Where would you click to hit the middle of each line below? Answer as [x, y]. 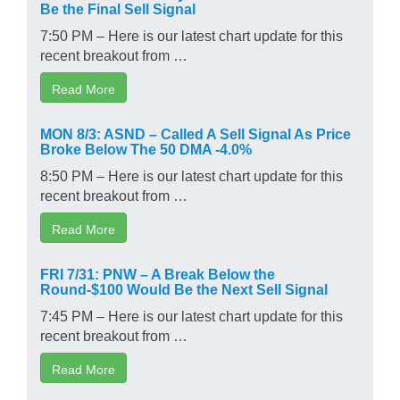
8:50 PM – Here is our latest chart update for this [192, 175]
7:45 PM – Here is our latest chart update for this [192, 315]
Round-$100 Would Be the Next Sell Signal [184, 288]
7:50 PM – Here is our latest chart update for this [192, 34]
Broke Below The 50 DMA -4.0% [146, 148]
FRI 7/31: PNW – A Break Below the [158, 273]
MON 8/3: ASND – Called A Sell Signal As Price [196, 133]
